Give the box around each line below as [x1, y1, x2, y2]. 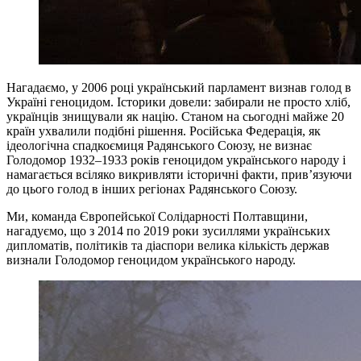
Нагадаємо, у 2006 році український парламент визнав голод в [6, 80, 351, 94]
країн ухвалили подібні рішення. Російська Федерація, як [6, 123, 321, 138]
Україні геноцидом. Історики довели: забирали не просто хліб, [6, 94, 351, 109]
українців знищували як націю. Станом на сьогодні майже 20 [6, 109, 344, 123]
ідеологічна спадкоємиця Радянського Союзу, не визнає [6, 138, 312, 152]
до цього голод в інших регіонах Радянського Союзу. [6, 181, 297, 196]
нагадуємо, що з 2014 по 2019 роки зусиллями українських [6, 223, 330, 238]
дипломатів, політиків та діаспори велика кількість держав [6, 238, 330, 252]
